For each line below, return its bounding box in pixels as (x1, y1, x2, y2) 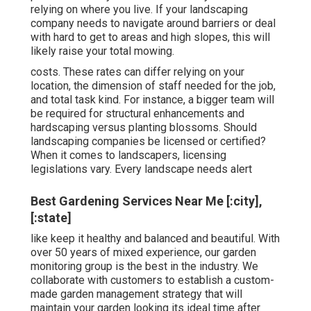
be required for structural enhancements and (31, 106, 244, 120)
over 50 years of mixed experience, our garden (31, 245, 256, 259)
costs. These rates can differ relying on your (31, 65, 244, 78)
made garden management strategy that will (31, 287, 242, 301)
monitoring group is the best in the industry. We (31, 259, 258, 273)
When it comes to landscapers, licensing (31, 148, 226, 162)
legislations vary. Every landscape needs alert (31, 162, 252, 176)
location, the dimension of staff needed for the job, (31, 78, 276, 92)
